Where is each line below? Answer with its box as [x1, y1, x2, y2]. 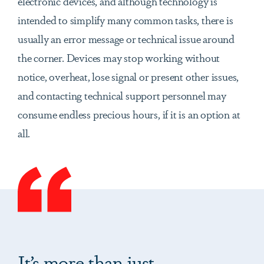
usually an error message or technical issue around [18, 31, 235, 47]
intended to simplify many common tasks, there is [18, 12, 233, 28]
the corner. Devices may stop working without [18, 49, 220, 65]
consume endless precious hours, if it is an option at [18, 106, 240, 122]
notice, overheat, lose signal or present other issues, [18, 68, 239, 84]
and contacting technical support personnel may [18, 87, 226, 103]
